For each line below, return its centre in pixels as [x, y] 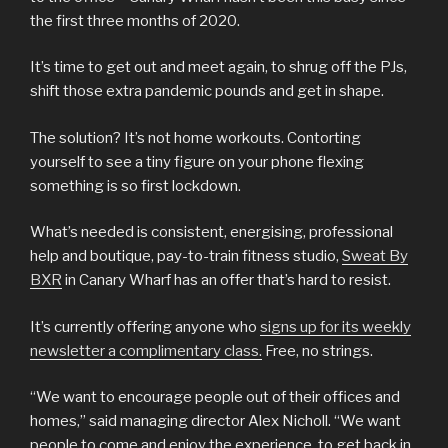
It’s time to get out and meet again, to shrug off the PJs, [218, 67]
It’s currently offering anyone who [145, 326]
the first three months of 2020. [135, 20]
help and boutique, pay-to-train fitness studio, [186, 256]
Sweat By [375, 256]
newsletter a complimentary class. [146, 350]
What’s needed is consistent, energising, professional [211, 232]
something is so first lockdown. [135, 185]
